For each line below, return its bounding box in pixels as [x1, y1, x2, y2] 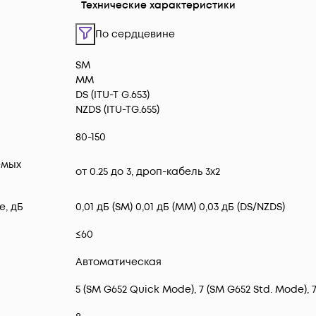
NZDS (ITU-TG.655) [75, 103, 159, 117]
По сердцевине [95, 28, 175, 42]
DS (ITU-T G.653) [75, 88, 150, 102]
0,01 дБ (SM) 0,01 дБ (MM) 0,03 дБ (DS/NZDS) [75, 200, 285, 214]
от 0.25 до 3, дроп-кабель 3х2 [75, 165, 220, 179]
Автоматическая [75, 255, 162, 269]
